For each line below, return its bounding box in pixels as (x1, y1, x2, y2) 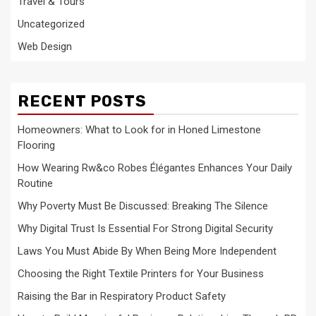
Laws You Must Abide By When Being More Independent (18, 245, 276, 258)
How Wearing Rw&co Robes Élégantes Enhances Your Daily (18, 162, 292, 175)
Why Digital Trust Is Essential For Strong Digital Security (18, 222, 273, 236)
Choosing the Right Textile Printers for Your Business (18, 267, 264, 281)
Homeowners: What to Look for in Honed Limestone (18, 123, 261, 137)
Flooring (18, 139, 55, 152)
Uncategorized (18, 18, 85, 31)
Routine (18, 177, 53, 190)
